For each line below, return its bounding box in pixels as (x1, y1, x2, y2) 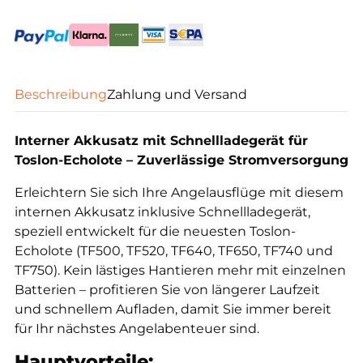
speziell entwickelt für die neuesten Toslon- (15, 224, 296, 239)
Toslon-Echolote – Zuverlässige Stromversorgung (15, 152, 348, 168)
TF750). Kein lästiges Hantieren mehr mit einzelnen (15, 263, 346, 278)
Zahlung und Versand (107, 87, 247, 102)
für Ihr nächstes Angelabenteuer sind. (15, 321, 259, 336)
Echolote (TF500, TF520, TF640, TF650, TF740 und (15, 243, 333, 258)
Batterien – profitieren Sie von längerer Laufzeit (15, 282, 320, 297)
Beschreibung (15, 87, 107, 102)
